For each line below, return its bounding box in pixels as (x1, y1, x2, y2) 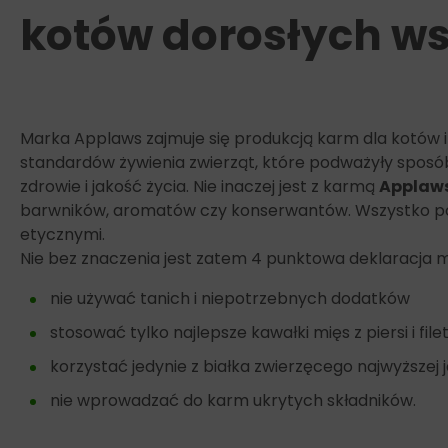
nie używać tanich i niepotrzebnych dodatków (50, 287, 410, 311)
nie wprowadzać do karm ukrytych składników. (50, 389, 416, 413)
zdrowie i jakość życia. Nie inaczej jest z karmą (20, 175, 379, 199)
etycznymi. (20, 223, 105, 247)
